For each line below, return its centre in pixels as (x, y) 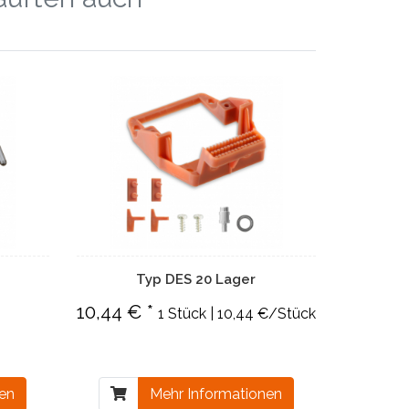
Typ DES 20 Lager (196, 279)
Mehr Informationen (215, 394)
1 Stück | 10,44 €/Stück (236, 314)
